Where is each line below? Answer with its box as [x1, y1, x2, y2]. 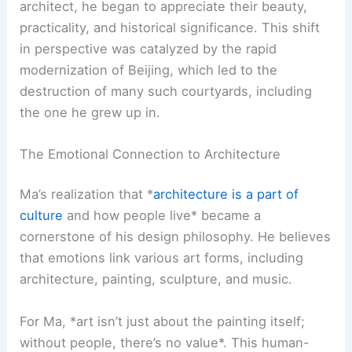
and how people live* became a [63, 207, 262, 224]
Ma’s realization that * [20, 186, 154, 203]
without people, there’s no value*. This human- [20, 334, 310, 350]
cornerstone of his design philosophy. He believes [20, 229, 332, 245]
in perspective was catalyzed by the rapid [20, 40, 277, 57]
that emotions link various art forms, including [20, 250, 304, 266]
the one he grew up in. [20, 104, 161, 120]
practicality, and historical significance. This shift [20, 19, 321, 35]
